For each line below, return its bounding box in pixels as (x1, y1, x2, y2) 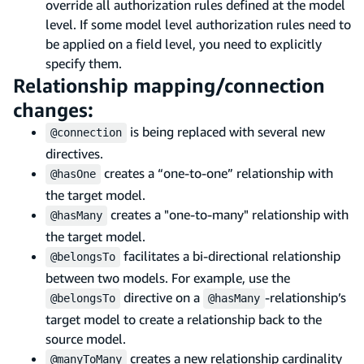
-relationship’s (265, 288, 346, 305)
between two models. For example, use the (45, 269, 290, 286)
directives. (45, 145, 103, 162)
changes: (13, 97, 93, 122)
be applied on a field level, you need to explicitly (45, 35, 322, 52)
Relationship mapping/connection (13, 72, 325, 97)
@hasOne (50, 167, 96, 180)
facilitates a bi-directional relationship (120, 247, 340, 264)
